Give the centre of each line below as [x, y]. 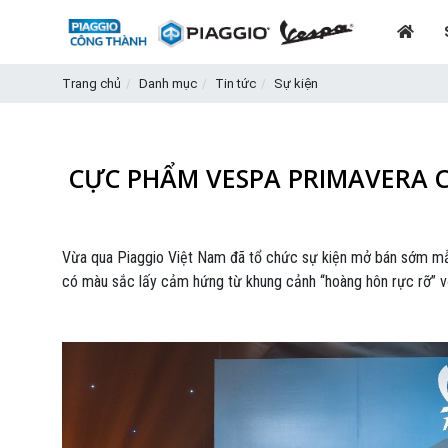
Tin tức [235, 83]
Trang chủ [91, 83]
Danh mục [168, 83]
